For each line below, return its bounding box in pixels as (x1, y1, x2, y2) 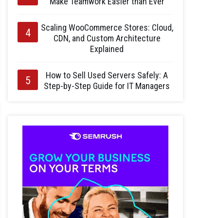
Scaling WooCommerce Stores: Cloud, (40, 22, 173, 33)
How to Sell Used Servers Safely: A (46, 70, 168, 80)
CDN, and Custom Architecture (53, 33, 161, 43)
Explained (90, 44, 124, 54)
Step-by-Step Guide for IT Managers (44, 81, 170, 91)
